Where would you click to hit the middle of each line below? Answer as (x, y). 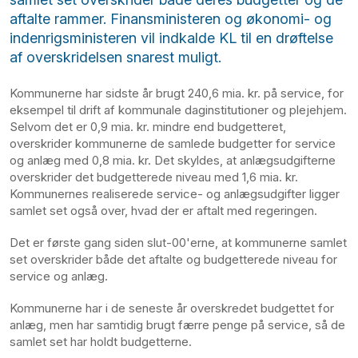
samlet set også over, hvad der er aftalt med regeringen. (163, 211)
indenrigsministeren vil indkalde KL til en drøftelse (171, 38)
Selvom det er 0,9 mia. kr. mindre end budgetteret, (148, 127)
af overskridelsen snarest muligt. (115, 57)
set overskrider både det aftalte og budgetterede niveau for (173, 260)
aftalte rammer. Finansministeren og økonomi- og (171, 18)
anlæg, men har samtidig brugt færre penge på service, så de (177, 324)
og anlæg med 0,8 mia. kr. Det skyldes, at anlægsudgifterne (173, 161)
